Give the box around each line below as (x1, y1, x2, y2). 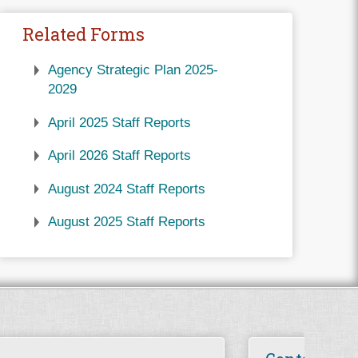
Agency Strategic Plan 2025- (47, 62, 218, 78)
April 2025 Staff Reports (47, 114, 191, 130)
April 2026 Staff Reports (47, 148, 191, 164)
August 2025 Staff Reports (47, 214, 205, 230)
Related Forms (22, 22, 145, 46)
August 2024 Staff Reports (47, 181, 205, 197)
